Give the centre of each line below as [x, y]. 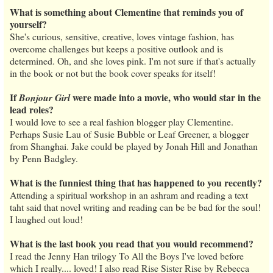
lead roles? [32, 109]
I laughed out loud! [46, 219]
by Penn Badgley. [44, 158]
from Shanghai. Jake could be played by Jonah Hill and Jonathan [134, 146]
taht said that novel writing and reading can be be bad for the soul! [135, 207]
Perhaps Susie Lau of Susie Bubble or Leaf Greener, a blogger [129, 133]
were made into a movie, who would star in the [165, 97]
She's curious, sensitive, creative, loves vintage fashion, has [122, 36]
